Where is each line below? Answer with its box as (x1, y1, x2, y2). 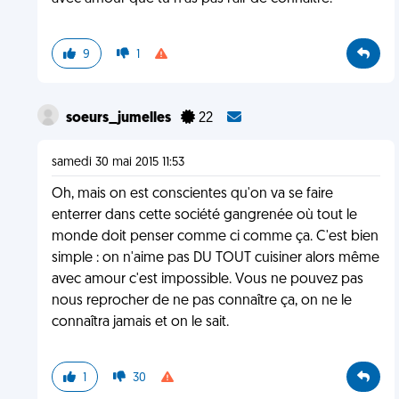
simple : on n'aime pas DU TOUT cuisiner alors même (51, 251, 379, 265)
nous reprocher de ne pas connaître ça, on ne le (51, 294, 352, 308)
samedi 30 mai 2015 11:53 (51, 156, 184, 169)
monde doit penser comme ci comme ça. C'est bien (51, 230, 379, 244)
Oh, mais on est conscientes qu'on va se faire (51, 187, 333, 201)
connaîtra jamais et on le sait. (51, 315, 229, 330)
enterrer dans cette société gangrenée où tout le (51, 208, 357, 223)
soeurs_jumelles (65, 111, 174, 126)
